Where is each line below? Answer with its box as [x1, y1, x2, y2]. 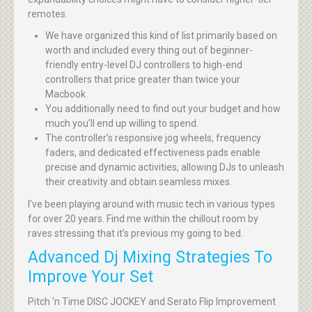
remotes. [28, 8, 68, 19]
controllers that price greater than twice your [45, 74, 240, 85]
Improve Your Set [28, 267, 153, 286]
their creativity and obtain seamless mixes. [45, 176, 232, 187]
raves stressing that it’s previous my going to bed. [28, 227, 243, 239]
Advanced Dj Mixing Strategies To [28, 248, 272, 267]
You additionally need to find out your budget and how [45, 103, 281, 114]
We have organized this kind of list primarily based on [45, 30, 277, 41]
